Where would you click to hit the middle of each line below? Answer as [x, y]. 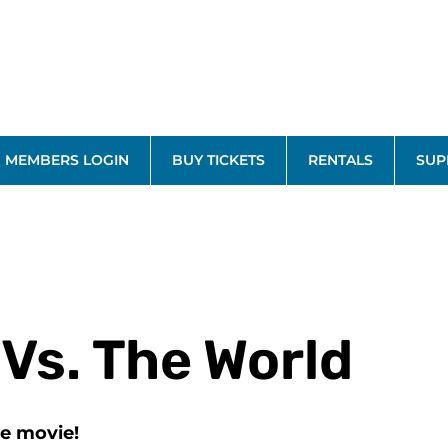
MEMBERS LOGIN [67, 160]
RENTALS [340, 160]
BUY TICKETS [218, 160]
